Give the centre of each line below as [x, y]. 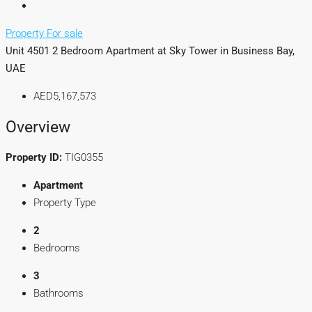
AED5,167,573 [65, 96]
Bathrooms [58, 293]
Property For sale [44, 34]
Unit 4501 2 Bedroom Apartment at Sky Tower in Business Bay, [150, 51]
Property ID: [34, 157]
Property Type [65, 202]
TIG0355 [83, 157]
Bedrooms [57, 248]
